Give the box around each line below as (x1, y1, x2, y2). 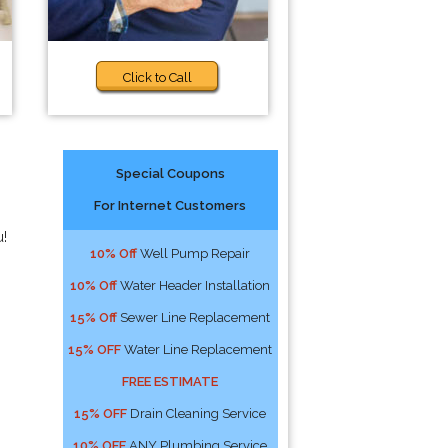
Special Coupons (115, 166, 225, 181)
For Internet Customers (94, 198, 247, 213)
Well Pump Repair (137, 246, 251, 261)
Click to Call (123, 70, 193, 85)
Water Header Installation (117, 278, 271, 293)
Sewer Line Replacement (117, 310, 271, 325)
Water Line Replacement (121, 342, 273, 357)
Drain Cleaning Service (127, 406, 267, 421)
